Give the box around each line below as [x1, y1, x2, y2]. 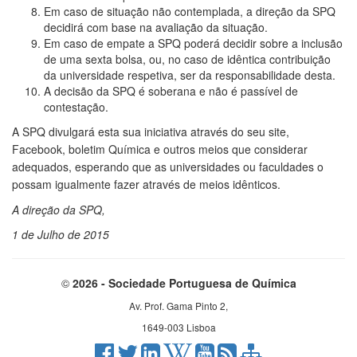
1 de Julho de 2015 [12, 226, 109, 242]
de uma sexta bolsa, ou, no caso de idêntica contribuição [44, 50, 331, 67]
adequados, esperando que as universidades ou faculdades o [12, 158, 324, 175]
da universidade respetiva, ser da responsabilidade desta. [44, 66, 335, 83]
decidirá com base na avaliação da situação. [44, 18, 268, 35]
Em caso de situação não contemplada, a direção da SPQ [44, 2, 335, 19]
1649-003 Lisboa [141, 320, 216, 334]
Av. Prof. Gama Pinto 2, [129, 298, 228, 312]
